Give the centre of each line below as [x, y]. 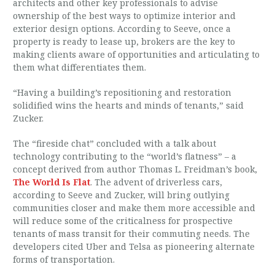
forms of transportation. [64, 259]
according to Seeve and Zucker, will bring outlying [122, 195]
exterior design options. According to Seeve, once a [122, 29]
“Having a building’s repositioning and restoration [122, 92]
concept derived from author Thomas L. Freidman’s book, [135, 169]
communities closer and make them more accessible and [134, 208]
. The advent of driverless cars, [157, 182]
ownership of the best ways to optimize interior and [125, 16]
